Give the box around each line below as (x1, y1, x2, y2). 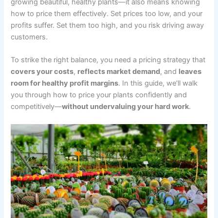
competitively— (11, 102, 62, 111)
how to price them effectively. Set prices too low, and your (11, 9, 203, 18)
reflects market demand (77, 67, 161, 76)
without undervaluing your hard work (62, 102, 189, 111)
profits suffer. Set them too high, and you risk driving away (11, 21, 204, 30)
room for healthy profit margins (11, 79, 119, 88)
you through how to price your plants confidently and (11, 91, 187, 100)
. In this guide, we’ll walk (118, 79, 198, 88)
